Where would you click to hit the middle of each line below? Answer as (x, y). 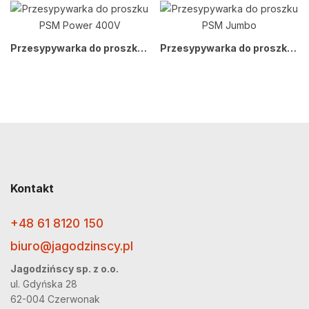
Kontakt (32, 188)
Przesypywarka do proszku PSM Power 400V (142, 48)
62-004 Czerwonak (55, 299)
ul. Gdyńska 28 (44, 284)
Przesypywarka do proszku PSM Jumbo (292, 48)
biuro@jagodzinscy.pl (72, 246)
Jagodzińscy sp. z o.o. (64, 269)
